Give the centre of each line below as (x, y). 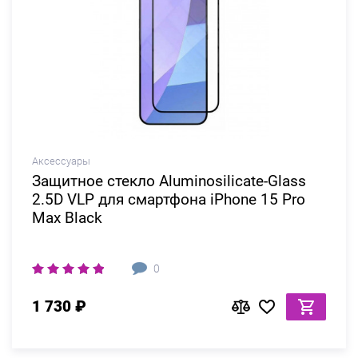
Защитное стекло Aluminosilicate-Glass (169, 181)
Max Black (67, 217)
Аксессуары (61, 161)
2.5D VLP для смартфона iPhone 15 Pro (169, 199)
